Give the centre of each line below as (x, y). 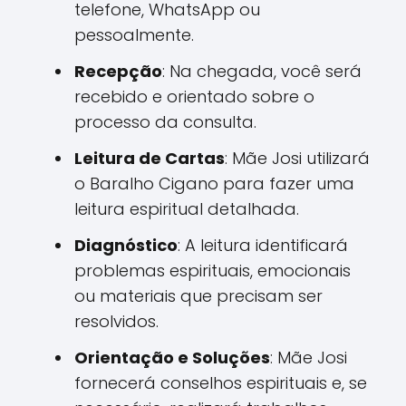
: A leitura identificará (263, 245)
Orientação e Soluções (172, 357)
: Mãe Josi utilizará (297, 158)
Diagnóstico (126, 245)
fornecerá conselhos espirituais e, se (221, 382)
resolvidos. (116, 321)
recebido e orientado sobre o (194, 96)
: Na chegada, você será (262, 71)
